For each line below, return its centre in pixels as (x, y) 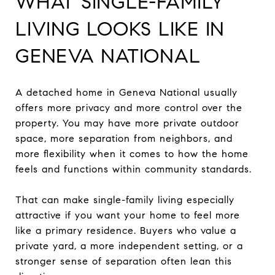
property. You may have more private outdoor (127, 123)
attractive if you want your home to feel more (128, 215)
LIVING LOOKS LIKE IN (120, 29)
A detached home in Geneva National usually (126, 92)
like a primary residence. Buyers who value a (126, 230)
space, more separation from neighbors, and (124, 138)
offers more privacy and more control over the (129, 107)
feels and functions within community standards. (134, 169)
